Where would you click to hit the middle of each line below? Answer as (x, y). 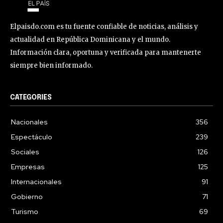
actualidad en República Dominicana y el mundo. (90, 39)
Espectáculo (32, 137)
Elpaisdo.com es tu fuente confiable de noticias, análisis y (104, 26)
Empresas (28, 167)
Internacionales (36, 181)
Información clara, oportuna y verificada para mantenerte (106, 52)
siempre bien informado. (51, 65)
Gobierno (27, 196)
